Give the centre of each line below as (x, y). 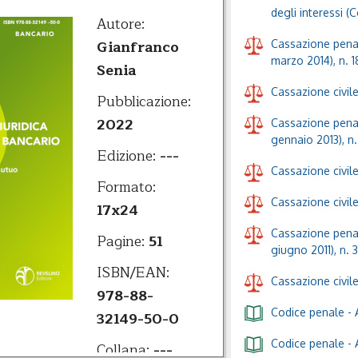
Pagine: (123, 242)
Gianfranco (138, 48)
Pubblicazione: (144, 102)
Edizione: (128, 156)
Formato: (126, 187)
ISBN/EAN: (133, 273)
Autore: (121, 24)
